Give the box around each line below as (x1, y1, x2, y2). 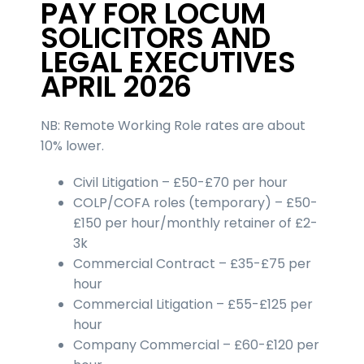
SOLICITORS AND (41, 17, 271, 58)
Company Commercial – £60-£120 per (73, 335, 319, 354)
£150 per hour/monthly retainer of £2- (73, 213, 318, 232)
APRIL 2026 (41, 66, 192, 106)
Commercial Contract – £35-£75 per (73, 253, 311, 273)
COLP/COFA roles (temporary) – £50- (73, 193, 318, 212)
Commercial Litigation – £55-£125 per (73, 294, 313, 314)
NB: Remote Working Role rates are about (41, 115, 305, 135)
